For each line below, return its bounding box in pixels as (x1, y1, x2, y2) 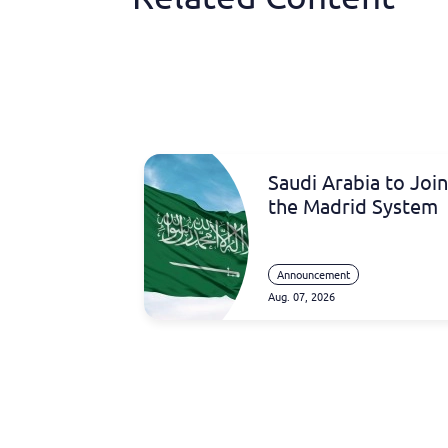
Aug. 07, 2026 (268, 288, 335, 305)
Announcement (277, 266, 350, 283)
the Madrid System (268, 193, 438, 219)
